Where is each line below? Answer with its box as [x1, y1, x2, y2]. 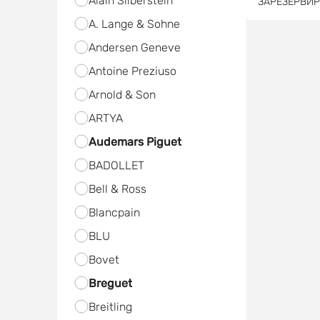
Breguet [88, 276, 132, 290]
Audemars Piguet [88, 135, 181, 149]
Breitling [88, 300, 132, 314]
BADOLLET [88, 159, 144, 172]
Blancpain [88, 206, 140, 219]
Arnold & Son [88, 88, 156, 101]
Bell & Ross [88, 182, 146, 196]
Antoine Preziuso [88, 64, 176, 78]
